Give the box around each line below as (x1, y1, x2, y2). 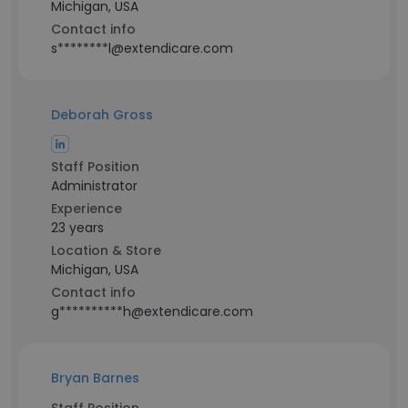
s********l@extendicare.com (51, 39, 233, 57)
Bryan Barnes (51, 369, 139, 387)
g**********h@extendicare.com (51, 302, 253, 321)
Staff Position (51, 158, 139, 176)
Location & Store (51, 241, 161, 260)
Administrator (51, 177, 138, 195)
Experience (51, 199, 122, 218)
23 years (51, 219, 104, 237)
